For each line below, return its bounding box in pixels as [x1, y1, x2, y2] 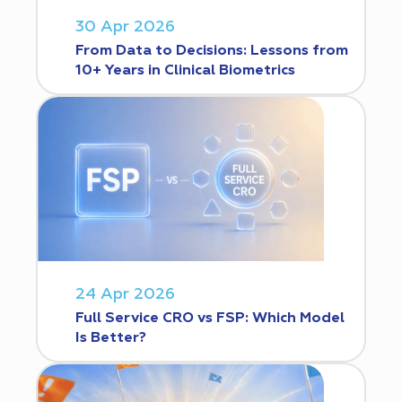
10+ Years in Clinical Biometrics [75, 63, 295, 78]
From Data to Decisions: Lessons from [75, 43, 348, 58]
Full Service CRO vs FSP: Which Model [75, 310, 345, 326]
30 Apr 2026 [75, 18, 175, 35]
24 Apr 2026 [75, 285, 175, 302]
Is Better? [75, 330, 146, 345]
